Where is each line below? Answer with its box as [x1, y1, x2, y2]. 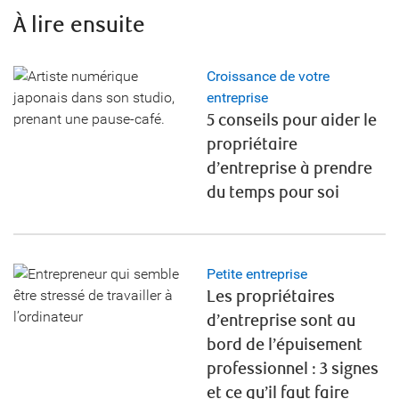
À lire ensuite [13, 12, 145, 38]
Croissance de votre [206, 67, 330, 85]
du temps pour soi [206, 182, 339, 203]
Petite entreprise [206, 265, 307, 282]
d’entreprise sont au [206, 310, 355, 331]
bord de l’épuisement [206, 334, 362, 355]
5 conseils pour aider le [206, 110, 377, 131]
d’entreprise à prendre [206, 158, 372, 179]
